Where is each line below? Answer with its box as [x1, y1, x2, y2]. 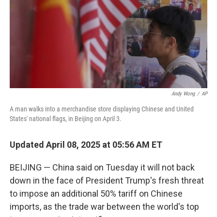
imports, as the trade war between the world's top [10, 201, 199, 212]
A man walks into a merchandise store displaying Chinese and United [10, 105, 194, 113]
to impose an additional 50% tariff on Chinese [10, 188, 183, 199]
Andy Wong [171, 91, 195, 97]
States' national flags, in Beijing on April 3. [10, 115, 122, 123]
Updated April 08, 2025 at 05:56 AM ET [10, 139, 162, 150]
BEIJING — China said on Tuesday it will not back [10, 162, 195, 172]
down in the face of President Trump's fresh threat [10, 175, 204, 186]
